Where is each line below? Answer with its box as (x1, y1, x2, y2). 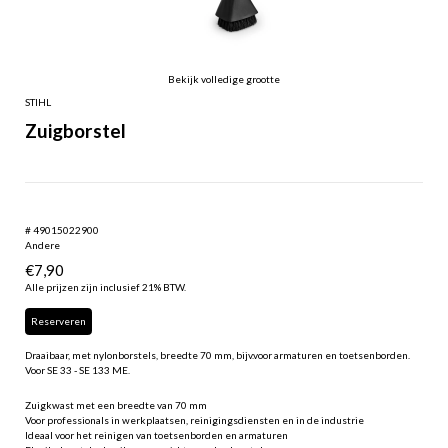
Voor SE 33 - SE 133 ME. (25, 363, 130, 376)
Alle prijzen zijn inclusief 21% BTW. (25, 281, 186, 293)
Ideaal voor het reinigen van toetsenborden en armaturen (25, 428, 288, 441)
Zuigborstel (25, 118, 126, 142)
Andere (25, 238, 60, 251)
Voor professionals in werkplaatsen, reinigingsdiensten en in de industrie (25, 413, 364, 426)
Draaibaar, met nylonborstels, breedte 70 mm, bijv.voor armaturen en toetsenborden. (25, 348, 410, 361)
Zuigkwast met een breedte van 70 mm (25, 398, 207, 411)
